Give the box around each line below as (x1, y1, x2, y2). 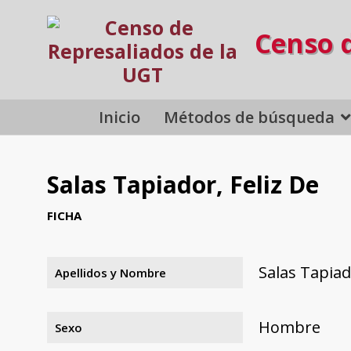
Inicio (99, 106, 141, 128)
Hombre (259, 316, 320, 338)
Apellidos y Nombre (55, 264, 166, 280)
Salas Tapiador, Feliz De (47, 168, 319, 201)
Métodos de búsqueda (164, 106, 335, 128)
